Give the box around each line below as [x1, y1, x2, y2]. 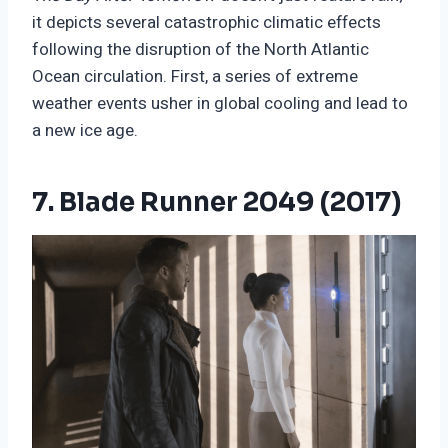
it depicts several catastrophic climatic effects [32, 9, 381, 35]
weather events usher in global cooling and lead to [32, 90, 408, 116]
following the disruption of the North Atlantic [32, 36, 369, 62]
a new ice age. [32, 117, 138, 143]
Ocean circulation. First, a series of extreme [32, 63, 358, 89]
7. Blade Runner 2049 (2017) [32, 185, 401, 219]
